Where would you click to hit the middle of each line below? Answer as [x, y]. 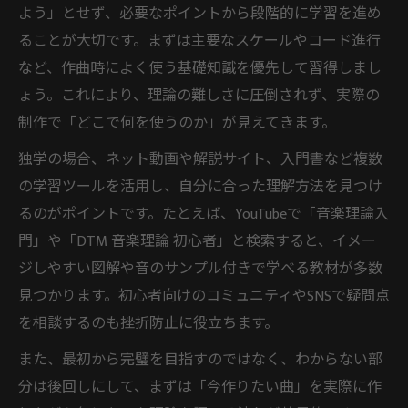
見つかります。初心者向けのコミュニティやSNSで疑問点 [204, 296]
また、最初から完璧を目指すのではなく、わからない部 [200, 360]
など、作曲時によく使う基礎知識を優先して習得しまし [200, 68]
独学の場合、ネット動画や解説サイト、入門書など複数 [200, 159]
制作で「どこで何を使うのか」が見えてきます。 [177, 123]
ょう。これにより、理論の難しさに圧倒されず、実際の [199, 96]
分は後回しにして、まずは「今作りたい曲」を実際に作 [200, 387]
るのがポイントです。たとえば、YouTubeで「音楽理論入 [204, 214]
